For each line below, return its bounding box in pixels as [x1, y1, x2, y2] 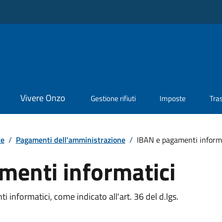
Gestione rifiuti [91, 93, 136, 105]
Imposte [160, 93, 186, 105]
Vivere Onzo [20, 91, 65, 105]
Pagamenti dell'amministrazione [15, 133, 125, 146]
